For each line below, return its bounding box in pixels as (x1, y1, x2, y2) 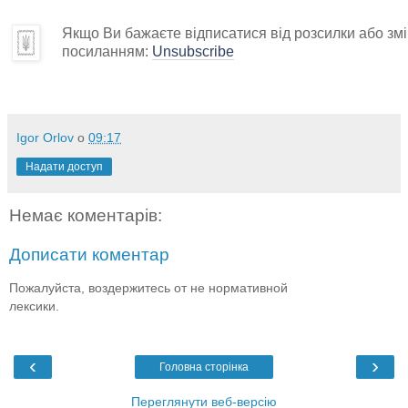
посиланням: (62, 43, 152, 59)
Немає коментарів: (9, 205, 162, 225)
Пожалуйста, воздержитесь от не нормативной (9, 280, 288, 295)
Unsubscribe (152, 43, 234, 59)
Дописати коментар (9, 245, 169, 265)
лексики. (9, 298, 59, 313)
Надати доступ (25, 159, 103, 173)
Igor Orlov (16, 129, 74, 145)
